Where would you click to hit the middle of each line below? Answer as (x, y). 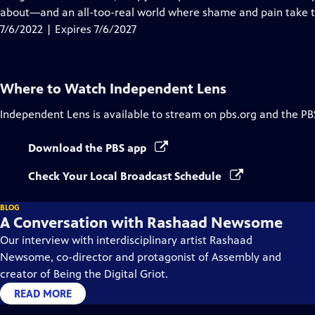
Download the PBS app (89, 148)
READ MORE (43, 294)
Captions (107, 12)
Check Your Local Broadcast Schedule (126, 176)
